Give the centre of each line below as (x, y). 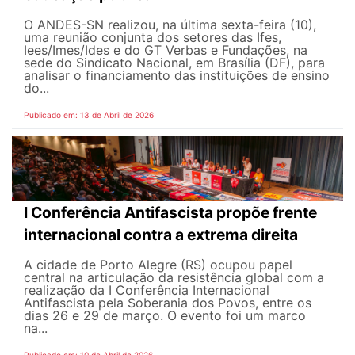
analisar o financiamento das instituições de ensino (177, 75)
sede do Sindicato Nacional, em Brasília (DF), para (174, 62)
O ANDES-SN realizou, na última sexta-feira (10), (170, 24)
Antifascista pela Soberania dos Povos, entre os (168, 303)
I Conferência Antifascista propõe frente (170, 213)
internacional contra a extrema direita (161, 235)
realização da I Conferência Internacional (147, 290)
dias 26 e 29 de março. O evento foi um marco (165, 316)
